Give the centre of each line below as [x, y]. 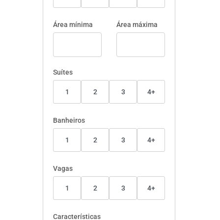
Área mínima [73, 25]
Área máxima [137, 25]
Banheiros [69, 120]
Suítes [63, 72]
